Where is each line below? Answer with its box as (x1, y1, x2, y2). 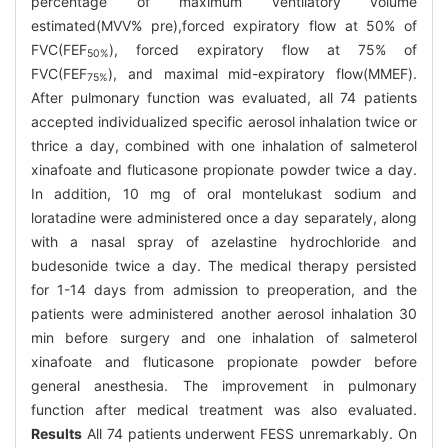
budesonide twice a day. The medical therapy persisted (31, 256, 417, 274)
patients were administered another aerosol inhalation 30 (31, 304, 417, 322)
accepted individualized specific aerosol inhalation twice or (31, 112, 417, 130)
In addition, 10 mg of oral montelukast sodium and (31, 184, 417, 202)
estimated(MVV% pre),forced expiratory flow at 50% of (31, 16, 417, 34)
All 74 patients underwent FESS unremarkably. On (82, 424, 417, 442)
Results (31, 424, 82, 442)
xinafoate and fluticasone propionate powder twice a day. (31, 160, 417, 178)
